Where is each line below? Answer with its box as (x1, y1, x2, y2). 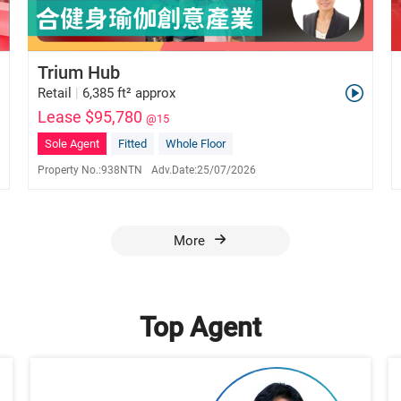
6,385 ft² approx (81, 85, 175, 102)
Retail (37, 85, 72, 102)
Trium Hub (37, 62, 120, 84)
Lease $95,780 (37, 107, 142, 127)
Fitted (117, 137, 147, 151)
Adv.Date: (150, 164, 197, 177)
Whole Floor (165, 137, 226, 151)
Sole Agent (44, 137, 99, 151)
